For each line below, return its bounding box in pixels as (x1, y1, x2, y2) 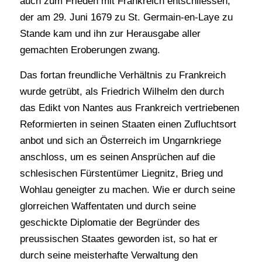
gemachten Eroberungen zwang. (19, 44, 160, 56)
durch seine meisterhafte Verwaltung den (19, 249, 198, 261)
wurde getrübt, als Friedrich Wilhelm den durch (19, 85, 224, 97)
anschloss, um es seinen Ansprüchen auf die (19, 151, 215, 163)
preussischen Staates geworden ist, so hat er (19, 233, 218, 244)
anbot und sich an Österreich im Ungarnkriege (19, 135, 221, 146)
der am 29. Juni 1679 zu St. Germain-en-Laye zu (19, 12, 233, 23)
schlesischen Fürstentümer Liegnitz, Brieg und (19, 167, 223, 179)
